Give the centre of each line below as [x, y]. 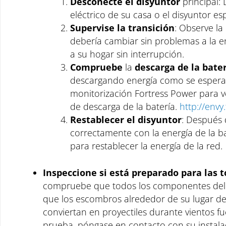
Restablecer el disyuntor [126, 120]
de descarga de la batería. [125, 106]
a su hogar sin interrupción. [127, 54]
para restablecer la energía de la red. [146, 146]
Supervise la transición [122, 28]
